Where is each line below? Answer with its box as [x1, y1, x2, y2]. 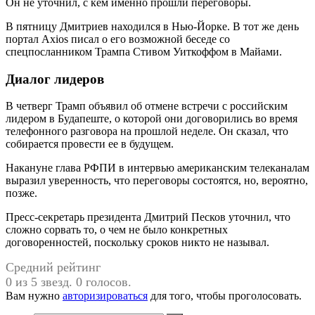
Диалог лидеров [6, 71, 104, 86]
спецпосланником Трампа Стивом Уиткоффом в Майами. [6, 45, 282, 58]
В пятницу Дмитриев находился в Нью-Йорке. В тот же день [6, 20, 299, 32]
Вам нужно [6, 290, 63, 302]
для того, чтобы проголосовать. [148, 290, 302, 302]
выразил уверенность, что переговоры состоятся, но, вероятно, [6, 174, 308, 187]
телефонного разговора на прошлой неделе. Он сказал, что [6, 125, 288, 138]
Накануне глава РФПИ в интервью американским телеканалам [6, 162, 309, 174]
